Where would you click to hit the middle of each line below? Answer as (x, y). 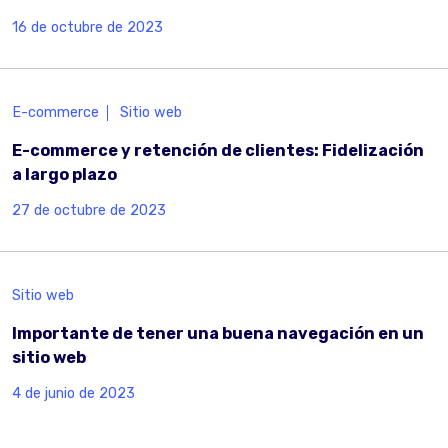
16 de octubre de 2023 (87, 27)
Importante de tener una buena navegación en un (218, 333)
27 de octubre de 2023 (89, 210)
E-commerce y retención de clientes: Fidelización (218, 150)
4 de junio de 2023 (73, 393)
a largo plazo (64, 174)
